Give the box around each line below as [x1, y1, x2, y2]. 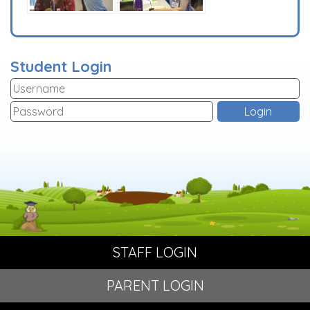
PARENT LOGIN [106, 277, 204, 294]
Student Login [10, 57, 111, 76]
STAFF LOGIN [113, 244, 197, 261]
